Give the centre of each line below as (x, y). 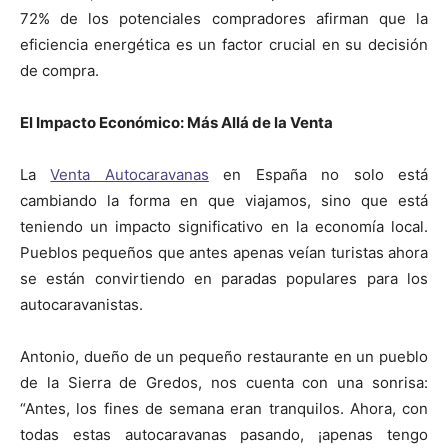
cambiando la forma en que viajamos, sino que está (224, 200)
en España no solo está (318, 174)
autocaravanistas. (81, 304)
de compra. (59, 70)
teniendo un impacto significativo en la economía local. (224, 226)
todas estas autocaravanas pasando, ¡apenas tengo (224, 434)
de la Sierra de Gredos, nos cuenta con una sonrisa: (224, 382)
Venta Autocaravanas (129, 174)
